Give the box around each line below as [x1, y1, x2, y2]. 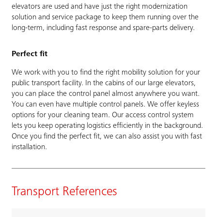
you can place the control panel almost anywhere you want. [12, 90, 200, 98]
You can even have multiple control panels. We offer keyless [12, 101, 199, 108]
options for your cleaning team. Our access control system [12, 111, 194, 119]
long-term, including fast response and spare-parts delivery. [12, 24, 195, 32]
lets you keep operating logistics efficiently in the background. [12, 122, 203, 130]
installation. [12, 143, 47, 151]
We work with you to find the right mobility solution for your [12, 69, 200, 77]
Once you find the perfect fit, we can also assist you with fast [12, 133, 202, 140]
